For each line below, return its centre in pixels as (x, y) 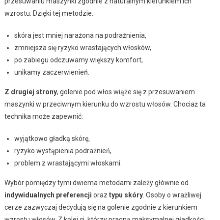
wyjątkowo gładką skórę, (52, 138)
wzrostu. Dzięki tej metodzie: (49, 13)
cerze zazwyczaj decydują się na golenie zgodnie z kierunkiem (101, 207)
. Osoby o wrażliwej (172, 195)
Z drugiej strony (30, 92)
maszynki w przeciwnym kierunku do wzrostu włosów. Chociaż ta (105, 104)
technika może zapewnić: (43, 116)
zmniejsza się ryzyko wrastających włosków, (82, 47)
